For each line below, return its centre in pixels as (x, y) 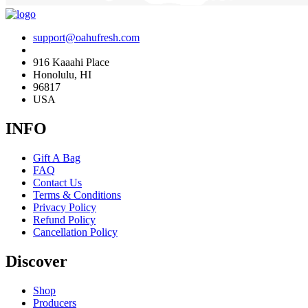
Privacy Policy (65, 207)
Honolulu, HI (62, 75)
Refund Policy (64, 219)
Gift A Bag (57, 157)
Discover (36, 261)
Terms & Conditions (77, 195)
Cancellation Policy (75, 232)
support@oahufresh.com (86, 38)
